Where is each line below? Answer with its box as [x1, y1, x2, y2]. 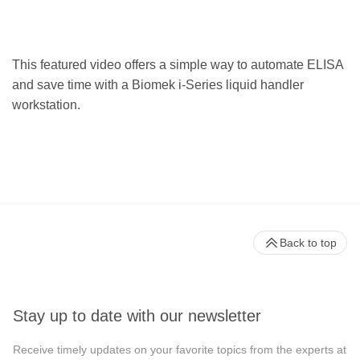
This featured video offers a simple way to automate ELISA [12, 58, 343, 72]
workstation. [12, 98, 80, 112]
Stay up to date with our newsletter [13, 306, 261, 325]
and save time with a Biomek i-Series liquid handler [12, 78, 304, 92]
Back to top [280, 236, 337, 250]
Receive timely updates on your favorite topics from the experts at [13, 342, 346, 356]
